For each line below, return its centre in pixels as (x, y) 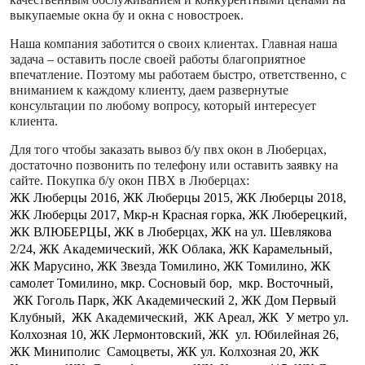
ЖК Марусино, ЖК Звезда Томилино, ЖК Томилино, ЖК (170, 266)
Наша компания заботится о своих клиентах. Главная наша (174, 43)
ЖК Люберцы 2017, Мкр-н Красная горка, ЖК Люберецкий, (178, 214)
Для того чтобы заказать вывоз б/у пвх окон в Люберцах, (168, 149)
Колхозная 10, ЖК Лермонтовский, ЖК (121, 334)
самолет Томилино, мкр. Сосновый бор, (121, 283)
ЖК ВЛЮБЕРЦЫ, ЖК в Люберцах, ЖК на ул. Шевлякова (171, 231)
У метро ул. (317, 317)
